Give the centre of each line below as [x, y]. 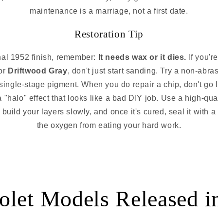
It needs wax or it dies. [142, 57]
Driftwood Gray [38, 71]
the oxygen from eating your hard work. [109, 125]
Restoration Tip [109, 34]
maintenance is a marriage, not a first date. [109, 11]
